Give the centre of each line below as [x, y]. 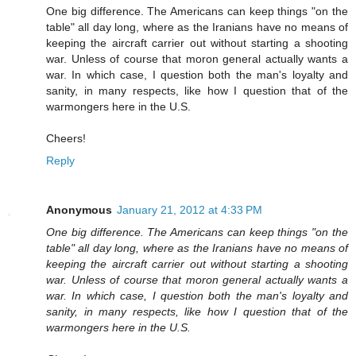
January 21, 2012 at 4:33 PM [190, 210]
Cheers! [66, 139]
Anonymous [79, 210]
